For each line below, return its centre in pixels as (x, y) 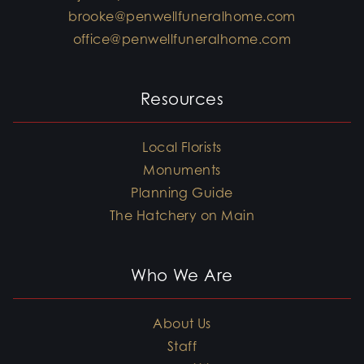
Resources (182, 100)
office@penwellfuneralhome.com (182, 39)
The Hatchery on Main (182, 216)
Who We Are (182, 276)
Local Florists (182, 147)
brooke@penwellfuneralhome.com (182, 17)
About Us (182, 324)
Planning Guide (182, 193)
